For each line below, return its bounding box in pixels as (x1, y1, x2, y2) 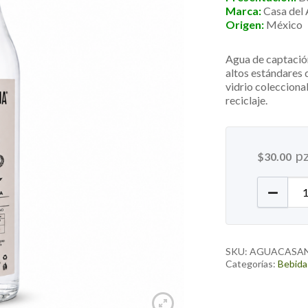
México (264, 18, 303, 31)
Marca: (225, 4, 262, 17)
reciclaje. (225, 93, 268, 107)
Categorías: (225, 258, 278, 269)
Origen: (225, 18, 265, 31)
